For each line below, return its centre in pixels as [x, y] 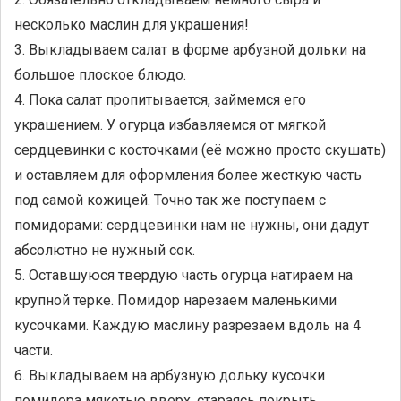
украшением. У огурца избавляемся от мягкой [170, 125]
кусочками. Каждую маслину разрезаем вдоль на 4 [188, 325]
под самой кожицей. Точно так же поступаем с [170, 200]
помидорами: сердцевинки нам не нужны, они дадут [192, 225]
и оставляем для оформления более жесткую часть [188, 175]
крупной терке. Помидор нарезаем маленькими [175, 300]
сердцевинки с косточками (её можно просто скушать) [200, 150]
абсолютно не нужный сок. [105, 250]
